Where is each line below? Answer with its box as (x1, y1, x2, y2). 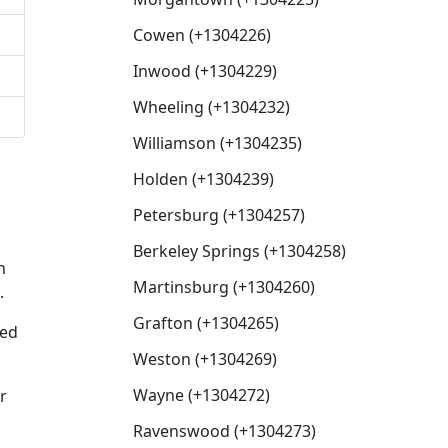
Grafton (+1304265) (133, 312, 279, 334)
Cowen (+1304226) (133, 24, 271, 46)
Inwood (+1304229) (133, 60, 277, 82)
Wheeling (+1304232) (133, 96, 290, 118)
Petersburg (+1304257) (133, 204, 305, 226)
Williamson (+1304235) (133, 132, 302, 154)
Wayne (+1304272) (133, 384, 270, 406)
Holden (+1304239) (133, 168, 274, 190)
